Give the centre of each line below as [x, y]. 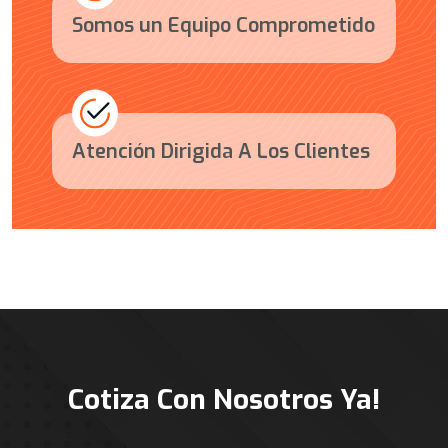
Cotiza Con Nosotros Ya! [224, 399]
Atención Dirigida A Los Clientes [221, 152]
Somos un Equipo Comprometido [223, 25]
